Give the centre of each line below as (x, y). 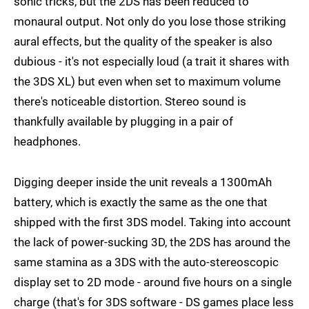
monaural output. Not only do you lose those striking (150, 21)
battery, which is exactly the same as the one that (141, 202)
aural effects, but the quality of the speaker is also (143, 41)
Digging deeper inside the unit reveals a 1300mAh (143, 182)
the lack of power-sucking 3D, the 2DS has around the (152, 242)
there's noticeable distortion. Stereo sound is (130, 101)
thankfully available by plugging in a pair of (123, 121)
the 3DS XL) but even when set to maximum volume (147, 81)
